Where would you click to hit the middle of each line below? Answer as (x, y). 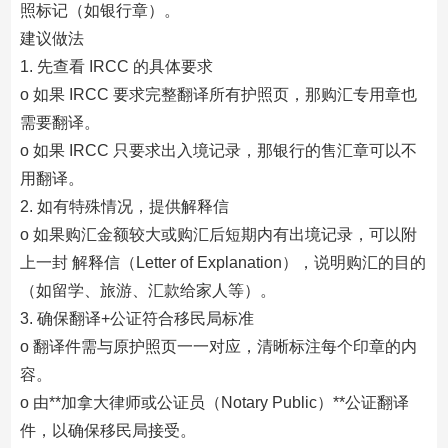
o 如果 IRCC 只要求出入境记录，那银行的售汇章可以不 (218, 150)
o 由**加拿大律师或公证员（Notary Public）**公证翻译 (214, 402)
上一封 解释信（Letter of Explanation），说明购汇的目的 (222, 262)
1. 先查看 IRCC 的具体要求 (116, 66)
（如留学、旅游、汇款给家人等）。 (147, 290)
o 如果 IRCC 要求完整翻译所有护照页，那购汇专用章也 (218, 94)
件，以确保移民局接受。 (107, 430)
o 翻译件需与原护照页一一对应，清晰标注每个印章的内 (218, 346)
